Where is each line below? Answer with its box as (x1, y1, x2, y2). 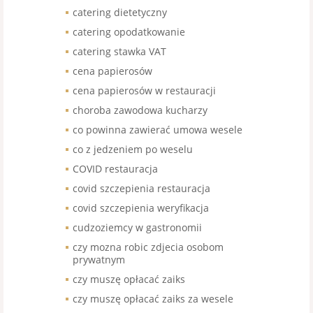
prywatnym (73, 253, 125, 267)
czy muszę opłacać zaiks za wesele (73, 292, 233, 306)
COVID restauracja (73, 162, 158, 176)
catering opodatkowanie (73, 25, 185, 39)
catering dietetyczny (73, 6, 167, 20)
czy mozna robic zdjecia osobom (73, 240, 224, 254)
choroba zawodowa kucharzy (73, 103, 208, 117)
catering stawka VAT (73, 45, 166, 59)
